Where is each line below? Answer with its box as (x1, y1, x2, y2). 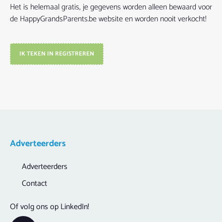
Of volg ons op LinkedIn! (10, 200, 89, 214)
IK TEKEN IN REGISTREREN (19, 49, 94, 58)
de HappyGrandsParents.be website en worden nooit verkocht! (10, 12, 207, 26)
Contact (22, 176, 47, 190)
